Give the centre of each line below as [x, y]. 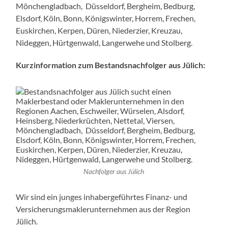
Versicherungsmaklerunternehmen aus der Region [103, 209]
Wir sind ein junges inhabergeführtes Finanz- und [102, 196]
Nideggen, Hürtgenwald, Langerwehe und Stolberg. [104, 42]
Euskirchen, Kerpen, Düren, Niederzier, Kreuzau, [99, 30]
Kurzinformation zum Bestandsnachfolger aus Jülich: [111, 65]
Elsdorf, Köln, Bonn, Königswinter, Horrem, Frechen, [106, 18]
